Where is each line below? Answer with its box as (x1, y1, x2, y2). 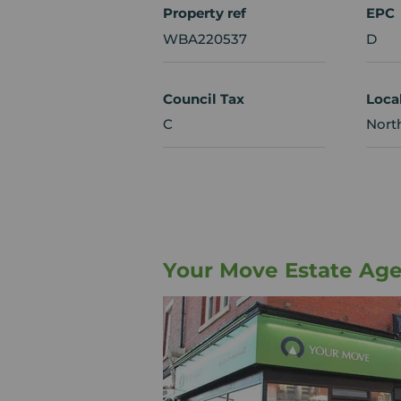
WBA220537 (163, 30, 247, 47)
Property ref (163, 4, 246, 22)
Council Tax (163, 90, 244, 107)
